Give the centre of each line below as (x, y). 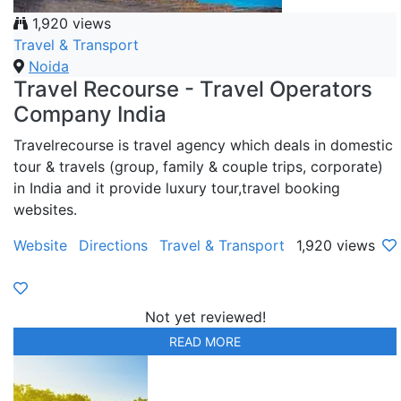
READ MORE (205, 342)
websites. (45, 210)
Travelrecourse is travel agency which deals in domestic (203, 145)
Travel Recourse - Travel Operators (193, 90)
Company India (90, 115)
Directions (113, 246)
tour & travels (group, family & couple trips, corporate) (198, 167)
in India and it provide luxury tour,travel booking (177, 188)
